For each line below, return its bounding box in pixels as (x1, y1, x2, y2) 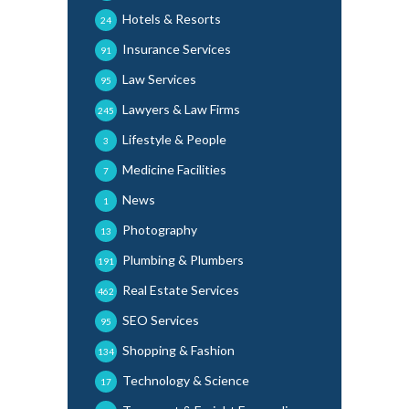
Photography (122, 221, 197, 237)
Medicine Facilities (122, 161, 226, 177)
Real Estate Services (122, 281, 239, 298)
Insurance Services (122, 40, 231, 57)
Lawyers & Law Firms (122, 100, 240, 117)
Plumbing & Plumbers (122, 251, 244, 267)
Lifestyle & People (122, 131, 226, 147)
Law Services (122, 70, 196, 87)
